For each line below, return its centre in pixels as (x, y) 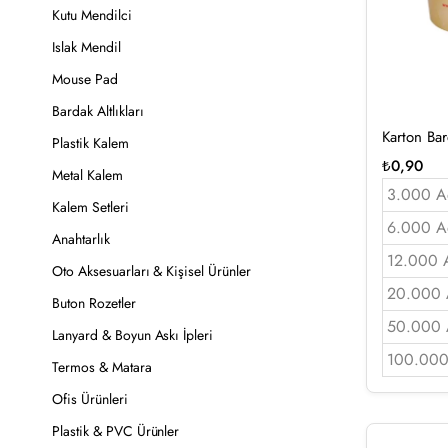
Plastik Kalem (90, 143)
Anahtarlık (81, 239)
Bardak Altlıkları (98, 111)
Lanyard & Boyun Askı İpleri (133, 335)
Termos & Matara (102, 367)
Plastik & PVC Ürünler (116, 431)
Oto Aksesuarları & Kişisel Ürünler (151, 271)
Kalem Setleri (90, 207)
